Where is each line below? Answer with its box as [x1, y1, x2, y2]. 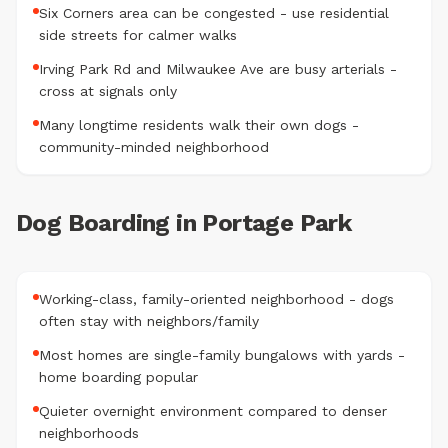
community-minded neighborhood [39, 139, 269, 155]
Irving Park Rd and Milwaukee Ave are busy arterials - [39, 61, 397, 77]
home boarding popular [39, 369, 198, 385]
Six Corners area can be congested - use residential [39, 5, 389, 21]
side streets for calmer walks [39, 27, 237, 43]
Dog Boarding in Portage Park [16, 209, 352, 237]
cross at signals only [39, 83, 177, 99]
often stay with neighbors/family [39, 313, 259, 329]
